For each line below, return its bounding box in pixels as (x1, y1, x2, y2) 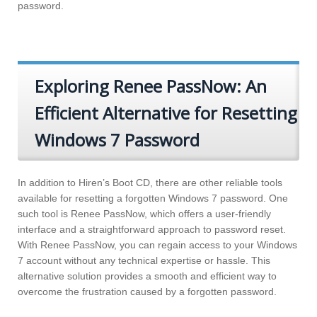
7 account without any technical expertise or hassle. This (18, 255, 270, 267)
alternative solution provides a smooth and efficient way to (18, 270, 277, 282)
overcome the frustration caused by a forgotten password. (18, 286, 277, 298)
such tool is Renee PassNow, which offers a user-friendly (18, 208, 271, 220)
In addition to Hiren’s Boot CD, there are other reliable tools (18, 177, 282, 189)
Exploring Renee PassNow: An (35, 74, 267, 98)
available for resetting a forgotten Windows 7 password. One (18, 192, 288, 204)
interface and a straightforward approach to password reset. (18, 224, 286, 236)
